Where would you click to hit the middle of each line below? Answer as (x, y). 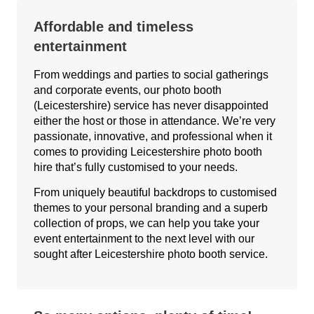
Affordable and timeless (114, 27)
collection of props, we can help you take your (146, 224)
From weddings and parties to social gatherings (151, 75)
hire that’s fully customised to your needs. (136, 167)
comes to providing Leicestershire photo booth (148, 152)
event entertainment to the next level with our (144, 239)
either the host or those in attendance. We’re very (155, 121)
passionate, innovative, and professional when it (153, 136)
